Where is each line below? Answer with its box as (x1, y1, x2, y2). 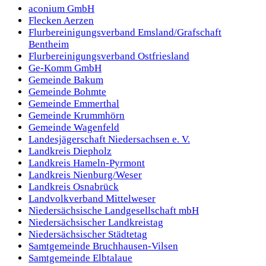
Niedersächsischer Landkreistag (28, 216, 163, 228)
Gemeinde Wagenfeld (28, 121, 119, 133)
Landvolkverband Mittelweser (28, 192, 156, 204)
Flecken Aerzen (28, 14, 94, 26)
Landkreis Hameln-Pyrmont (28, 157, 145, 169)
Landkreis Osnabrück (28, 180, 119, 192)
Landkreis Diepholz (28, 145, 112, 157)
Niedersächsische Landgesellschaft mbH (28, 204, 199, 216)
